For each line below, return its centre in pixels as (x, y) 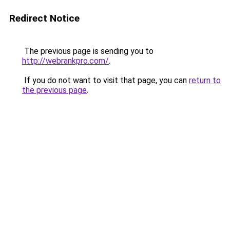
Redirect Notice (44, 18)
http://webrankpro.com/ (65, 61)
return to (205, 80)
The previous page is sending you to (88, 51)
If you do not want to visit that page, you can (106, 80)
